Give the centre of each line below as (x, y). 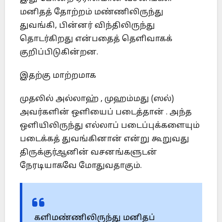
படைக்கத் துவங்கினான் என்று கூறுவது (105, 139)
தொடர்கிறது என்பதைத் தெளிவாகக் (96, 39)
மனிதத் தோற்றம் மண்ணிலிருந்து (92, 13)
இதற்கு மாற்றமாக (58, 76)
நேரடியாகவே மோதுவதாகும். (81, 166)
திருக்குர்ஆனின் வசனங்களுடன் (88, 153)
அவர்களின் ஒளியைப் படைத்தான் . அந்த (106, 113)
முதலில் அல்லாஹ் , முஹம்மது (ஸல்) (97, 99)
